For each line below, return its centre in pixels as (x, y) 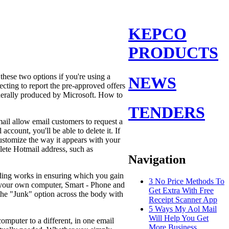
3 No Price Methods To (187, 181)
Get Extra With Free (181, 190)
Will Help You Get (179, 218)
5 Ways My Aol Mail (183, 209)
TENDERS (167, 113)
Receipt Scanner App (183, 199)
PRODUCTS (173, 53)
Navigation (157, 159)
